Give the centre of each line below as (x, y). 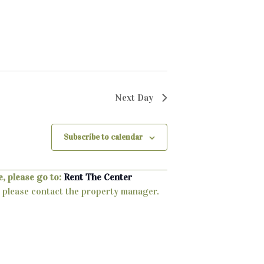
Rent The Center (98, 177)
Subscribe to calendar (103, 137)
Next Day (134, 98)
